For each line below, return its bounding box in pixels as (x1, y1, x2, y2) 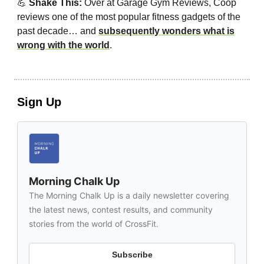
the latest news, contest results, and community (29, 204, 213, 215)
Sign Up (17, 95, 61, 109)
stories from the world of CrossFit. (29, 219, 159, 229)
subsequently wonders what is (98, 26, 235, 37)
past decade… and (17, 26, 98, 37)
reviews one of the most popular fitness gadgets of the (17, 12, 240, 22)
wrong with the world (17, 40, 110, 51)
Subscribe (111, 249, 153, 259)
